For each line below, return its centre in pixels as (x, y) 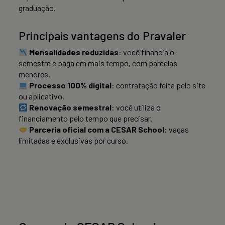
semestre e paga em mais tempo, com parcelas (98, 63)
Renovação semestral (71, 107)
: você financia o (147, 52)
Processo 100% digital (71, 85)
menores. (34, 74)
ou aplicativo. (41, 96)
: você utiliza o (136, 107)
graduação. (37, 8)
